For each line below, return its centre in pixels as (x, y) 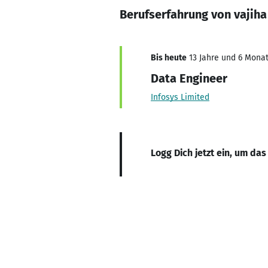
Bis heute (169, 58)
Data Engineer (189, 78)
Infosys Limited (180, 97)
